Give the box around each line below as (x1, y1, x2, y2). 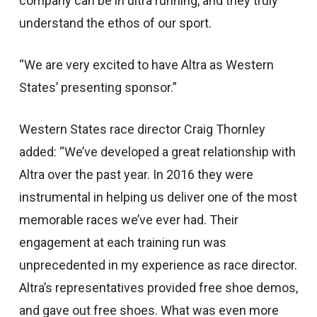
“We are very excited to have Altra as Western (18, 57, 274, 72)
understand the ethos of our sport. (18, 16, 212, 30)
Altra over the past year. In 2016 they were (18, 167, 253, 182)
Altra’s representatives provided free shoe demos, (18, 280, 298, 295)
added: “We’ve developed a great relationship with (18, 144, 296, 159)
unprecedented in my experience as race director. (18, 258, 297, 272)
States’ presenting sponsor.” (18, 80, 177, 95)
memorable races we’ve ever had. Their (18, 212, 238, 227)
